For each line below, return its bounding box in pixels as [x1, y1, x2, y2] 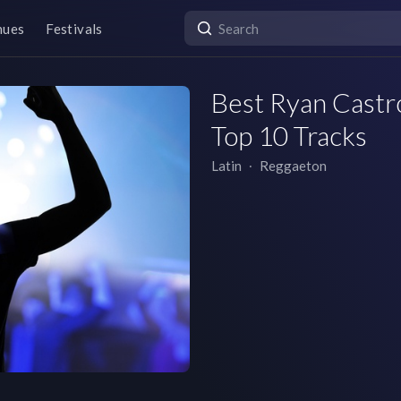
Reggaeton [260, 158, 327, 174]
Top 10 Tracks [211, 119, 367, 151]
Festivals [46, 20, 103, 37]
